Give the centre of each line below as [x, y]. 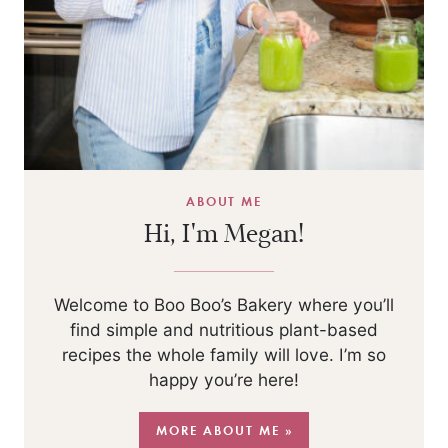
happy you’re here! [224, 379]
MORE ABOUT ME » [225, 430]
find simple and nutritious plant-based [224, 329]
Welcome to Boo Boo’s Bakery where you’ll [224, 304]
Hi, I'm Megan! [224, 233]
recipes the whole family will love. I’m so [224, 354]
